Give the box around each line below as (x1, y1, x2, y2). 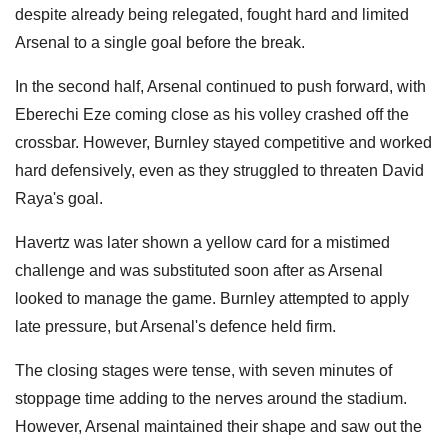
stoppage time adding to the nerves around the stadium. (15, 389, 407, 407)
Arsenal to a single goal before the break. (15, 33, 305, 51)
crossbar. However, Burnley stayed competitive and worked (15, 133, 432, 151)
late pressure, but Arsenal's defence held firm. (15, 317, 336, 335)
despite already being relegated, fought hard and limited (15, 5, 409, 23)
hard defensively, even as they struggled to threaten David (15, 161, 424, 179)
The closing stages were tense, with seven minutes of (15, 361, 392, 379)
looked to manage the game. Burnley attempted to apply (15, 289, 409, 307)
